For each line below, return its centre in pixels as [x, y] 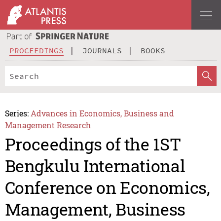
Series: [17, 113]
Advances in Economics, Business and [103, 113]
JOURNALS [102, 50]
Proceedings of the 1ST [93, 144]
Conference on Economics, [107, 187]
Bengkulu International [95, 166]
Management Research [48, 125]
